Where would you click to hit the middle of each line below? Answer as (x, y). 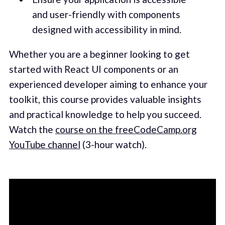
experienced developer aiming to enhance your (108, 84)
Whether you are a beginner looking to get (99, 54)
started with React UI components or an (93, 69)
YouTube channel (44, 145)
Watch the (32, 130)
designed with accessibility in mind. (106, 29)
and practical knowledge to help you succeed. (105, 115)
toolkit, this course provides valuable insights (105, 99)
